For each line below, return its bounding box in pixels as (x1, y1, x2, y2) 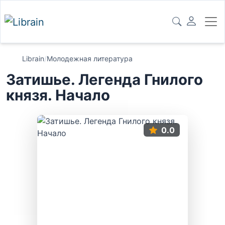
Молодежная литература (47, 54, 133, 63)
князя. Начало (6, 86, 110, 104)
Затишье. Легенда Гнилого (6, 71, 203, 88)
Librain (22, 54, 44, 63)
